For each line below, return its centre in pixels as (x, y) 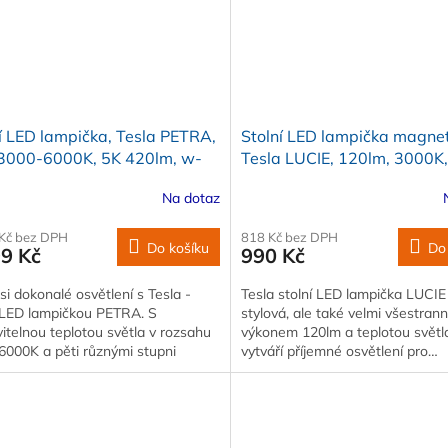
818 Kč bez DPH (289, 236)
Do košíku (177, 247)
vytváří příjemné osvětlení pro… (339, 350)
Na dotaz (190, 198)
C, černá (271, 179)
